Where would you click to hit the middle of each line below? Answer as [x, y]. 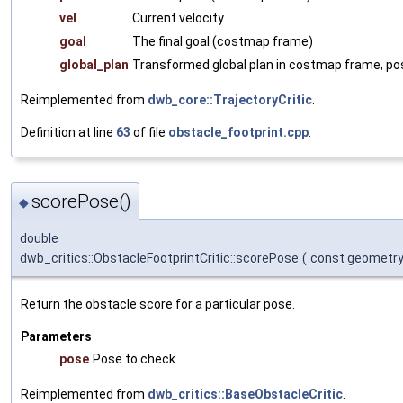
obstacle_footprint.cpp [238, 132]
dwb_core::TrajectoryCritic [230, 99]
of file [149, 132]
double [39, 239]
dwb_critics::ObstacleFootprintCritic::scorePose [159, 259]
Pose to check [134, 359]
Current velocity [178, 18]
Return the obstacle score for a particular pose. [158, 304]
